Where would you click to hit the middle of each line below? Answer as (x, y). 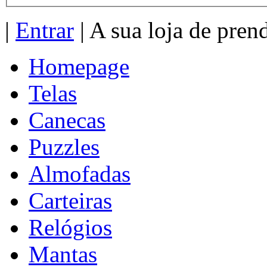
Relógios (70, 227)
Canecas (67, 120)
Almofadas (80, 174)
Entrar (45, 30)
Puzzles (64, 147)
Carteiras (70, 201)
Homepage (79, 66)
